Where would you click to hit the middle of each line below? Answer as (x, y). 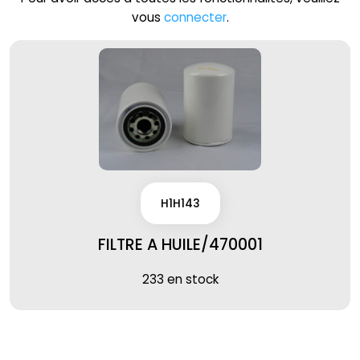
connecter (195, 17)
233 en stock (180, 279)
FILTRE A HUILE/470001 (180, 245)
